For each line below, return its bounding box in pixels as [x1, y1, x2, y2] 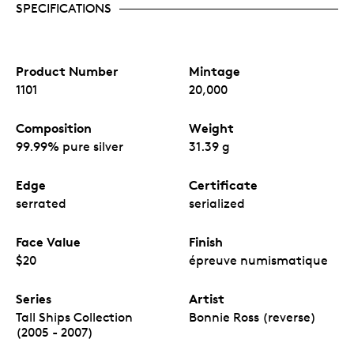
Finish [189, 234, 223, 250]
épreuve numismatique [189, 253, 328, 268]
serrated [16, 196, 66, 211]
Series [16, 291, 51, 307]
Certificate [189, 177, 258, 193]
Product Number [16, 63, 119, 79]
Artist [189, 291, 224, 307]
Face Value [16, 234, 81, 250]
